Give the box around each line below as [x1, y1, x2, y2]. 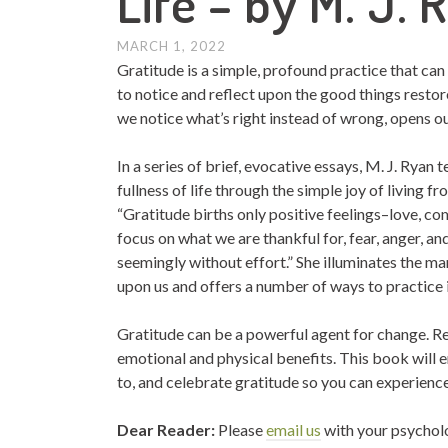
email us [266, 420, 321, 439]
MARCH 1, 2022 [117, 38, 226, 54]
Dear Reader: [117, 420, 218, 439]
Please [218, 420, 266, 439]
